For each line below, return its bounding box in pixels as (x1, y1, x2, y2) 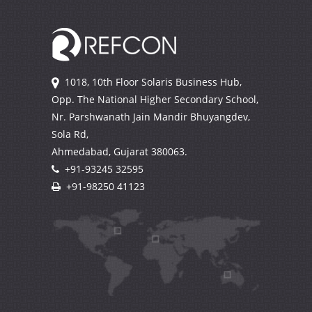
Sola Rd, (52, 127, 88, 141)
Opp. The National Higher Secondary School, (52, 93, 258, 107)
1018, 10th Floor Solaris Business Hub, (65, 75, 242, 89)
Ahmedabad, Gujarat (52, 145, 148, 159)
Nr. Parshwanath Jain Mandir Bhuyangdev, (52, 110, 250, 124)
